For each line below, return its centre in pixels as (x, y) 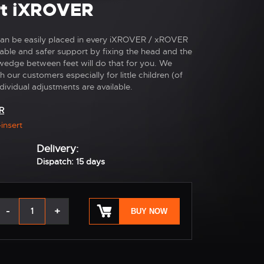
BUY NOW (149, 211)
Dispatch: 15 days (71, 161)
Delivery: (57, 148)
